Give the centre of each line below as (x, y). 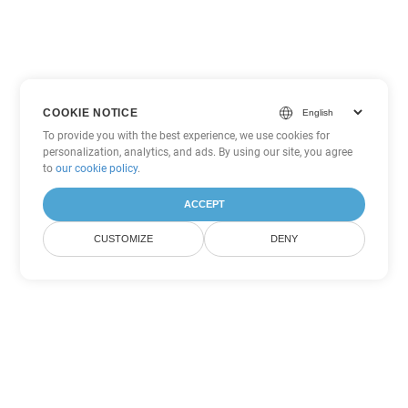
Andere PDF (204, 326)
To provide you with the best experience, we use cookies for (187, 136)
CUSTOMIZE (124, 239)
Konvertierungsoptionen (204, 354)
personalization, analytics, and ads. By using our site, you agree (198, 152)
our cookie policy (97, 168)
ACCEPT (204, 204)
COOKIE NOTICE (91, 112)
